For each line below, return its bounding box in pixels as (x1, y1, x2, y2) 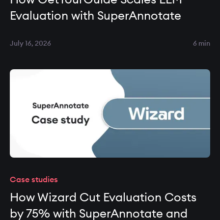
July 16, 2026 (10, 39, 51, 48)
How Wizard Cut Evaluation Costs (10, 190, 196, 204)
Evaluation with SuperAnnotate (10, 8, 181, 23)
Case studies (10, 174, 58, 184)
